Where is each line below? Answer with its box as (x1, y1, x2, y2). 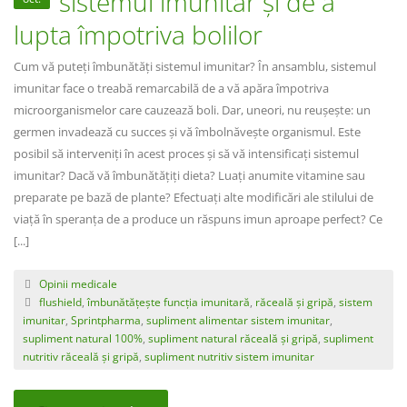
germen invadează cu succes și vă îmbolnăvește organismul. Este (14, 124, 361, 140)
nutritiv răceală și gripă (23, 349, 139, 363)
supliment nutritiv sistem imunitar (144, 349, 314, 363)
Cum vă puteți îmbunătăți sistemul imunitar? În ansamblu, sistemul (14, 58, 376, 74)
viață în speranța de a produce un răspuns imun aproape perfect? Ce (14, 211, 382, 227)
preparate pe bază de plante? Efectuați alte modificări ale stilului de (14, 189, 373, 205)
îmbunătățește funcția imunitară (86, 294, 250, 309)
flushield (38, 294, 82, 309)
